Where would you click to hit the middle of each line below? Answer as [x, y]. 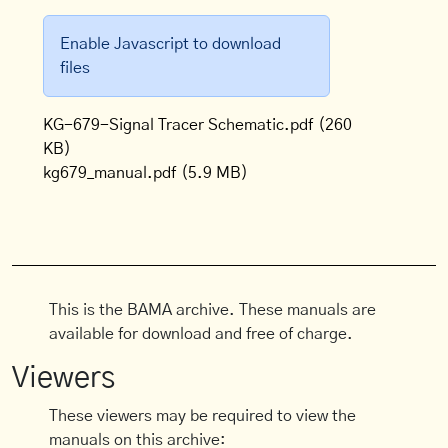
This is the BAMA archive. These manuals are [213, 310]
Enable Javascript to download [171, 44]
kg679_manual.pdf [110, 173]
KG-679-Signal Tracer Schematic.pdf [178, 125]
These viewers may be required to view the [203, 416]
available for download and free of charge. [201, 334]
